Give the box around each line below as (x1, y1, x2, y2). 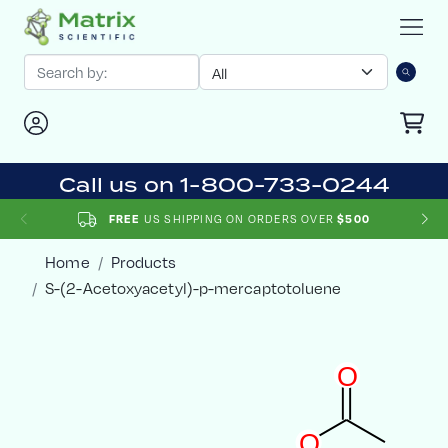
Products (110, 251, 177, 273)
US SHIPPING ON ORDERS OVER (143, 211, 335, 227)
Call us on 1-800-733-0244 (59, 171, 389, 199)
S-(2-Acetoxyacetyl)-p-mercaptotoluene (45, 277, 342, 299)
